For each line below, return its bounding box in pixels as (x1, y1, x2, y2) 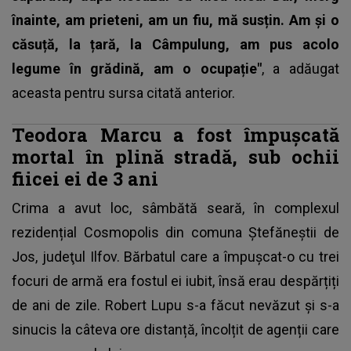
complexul (274, 199, 339, 216)
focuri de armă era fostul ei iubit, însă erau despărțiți (12, 272, 339, 289)
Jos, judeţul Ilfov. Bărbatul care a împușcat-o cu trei (12, 248, 339, 265)
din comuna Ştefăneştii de (158, 223, 340, 241)
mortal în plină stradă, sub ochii (12, 143, 339, 168)
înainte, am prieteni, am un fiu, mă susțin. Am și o (12, 11, 339, 28)
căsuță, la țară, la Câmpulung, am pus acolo (12, 35, 339, 52)
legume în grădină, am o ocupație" (12, 60, 262, 77)
